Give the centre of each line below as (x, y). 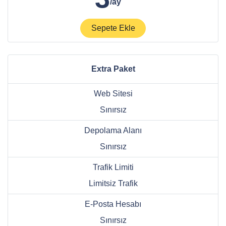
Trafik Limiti (113, 167)
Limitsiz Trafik (113, 184)
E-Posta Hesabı (113, 204)
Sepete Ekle (113, 28)
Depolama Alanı (113, 131)
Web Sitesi (113, 94)
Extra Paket (113, 69)
